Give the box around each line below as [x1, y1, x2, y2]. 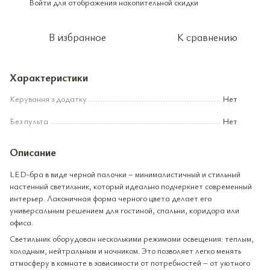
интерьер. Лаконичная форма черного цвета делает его [10, 192, 212, 204]
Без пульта [10, 115, 48, 127]
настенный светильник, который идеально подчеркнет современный [10, 180, 252, 192]
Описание [10, 145, 56, 160]
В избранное [48, 30, 106, 45]
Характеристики [10, 70, 88, 85]
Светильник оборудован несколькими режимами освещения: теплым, [10, 233, 254, 245]
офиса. [10, 216, 33, 228]
